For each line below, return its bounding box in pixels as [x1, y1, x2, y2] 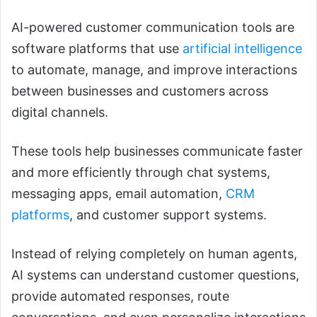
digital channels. [11, 105, 108, 120]
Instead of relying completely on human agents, [11, 246, 297, 262]
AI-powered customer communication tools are [11, 20, 294, 35]
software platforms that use [11, 41, 183, 57]
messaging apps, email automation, [11, 186, 226, 202]
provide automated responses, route [11, 289, 229, 304]
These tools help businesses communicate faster [11, 144, 303, 159]
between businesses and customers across [11, 83, 268, 99]
